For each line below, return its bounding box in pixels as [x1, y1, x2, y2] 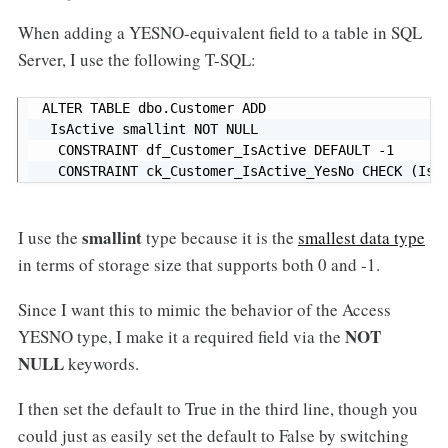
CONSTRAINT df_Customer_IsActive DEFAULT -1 [41, 141, 402, 158]
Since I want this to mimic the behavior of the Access [17, 297, 391, 321]
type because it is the [141, 225, 298, 249]
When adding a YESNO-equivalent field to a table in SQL [17, 21, 422, 45]
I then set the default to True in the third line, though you [17, 396, 418, 420]
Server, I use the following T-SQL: [17, 48, 256, 72]
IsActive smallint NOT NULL [41, 120, 274, 137]
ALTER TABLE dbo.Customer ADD [41, 99, 266, 116]
